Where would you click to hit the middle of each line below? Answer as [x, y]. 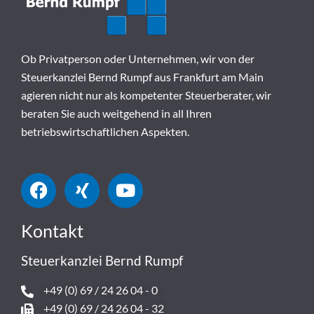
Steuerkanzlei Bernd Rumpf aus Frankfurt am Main [142, 76]
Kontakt [52, 230]
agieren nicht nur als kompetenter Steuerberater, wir [146, 95]
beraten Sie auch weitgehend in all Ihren [116, 113]
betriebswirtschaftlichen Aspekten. [105, 131]
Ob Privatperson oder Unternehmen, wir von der [138, 58]
